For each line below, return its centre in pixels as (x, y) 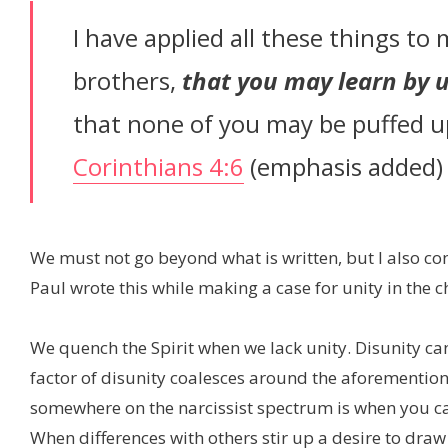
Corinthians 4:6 (158, 167)
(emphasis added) (343, 167)
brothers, (127, 81)
